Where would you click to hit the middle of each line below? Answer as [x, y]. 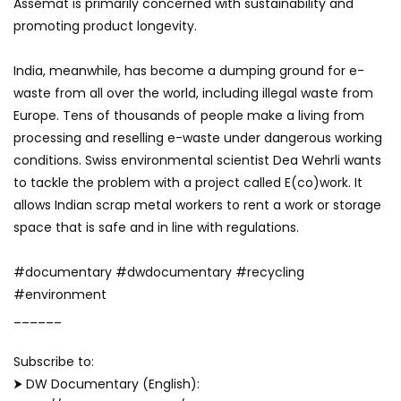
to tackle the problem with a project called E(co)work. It [188, 182]
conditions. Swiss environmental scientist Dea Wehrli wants [197, 160]
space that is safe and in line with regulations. [156, 227]
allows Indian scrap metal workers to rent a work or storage [197, 205]
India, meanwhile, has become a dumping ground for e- [189, 70]
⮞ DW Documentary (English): [107, 384]
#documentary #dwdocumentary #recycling [159, 272]
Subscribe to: [54, 361]
